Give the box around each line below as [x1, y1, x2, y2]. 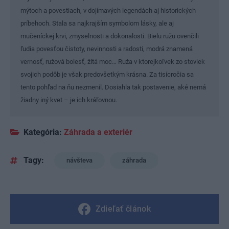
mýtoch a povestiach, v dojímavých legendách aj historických [20, 7, 196, 14]
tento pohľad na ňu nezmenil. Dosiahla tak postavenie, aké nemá [20, 83, 206, 91]
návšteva [66, 156, 93, 164]
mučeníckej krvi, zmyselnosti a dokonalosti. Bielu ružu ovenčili [20, 32, 199, 40]
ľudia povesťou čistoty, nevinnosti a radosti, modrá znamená [20, 45, 193, 53]
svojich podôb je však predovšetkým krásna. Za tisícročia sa [20, 71, 194, 78]
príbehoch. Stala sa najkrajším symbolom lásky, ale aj [20, 19, 174, 27]
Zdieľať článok [95, 203, 151, 214]
